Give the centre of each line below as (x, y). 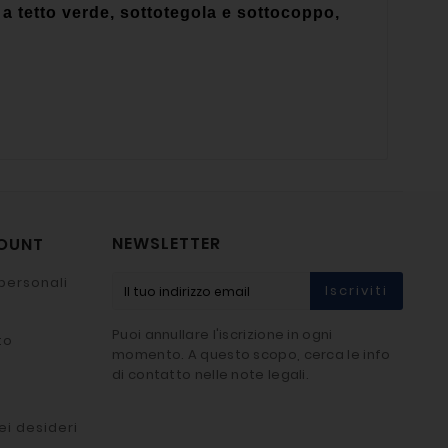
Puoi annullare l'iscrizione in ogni (222, 334)
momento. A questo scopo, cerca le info (251, 354)
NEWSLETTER (166, 243)
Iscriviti (356, 291)
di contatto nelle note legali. (211, 374)
